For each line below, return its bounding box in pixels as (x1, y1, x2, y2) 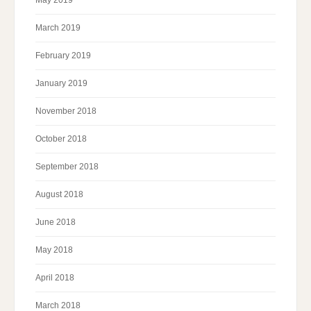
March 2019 (35, 23, 81, 33)
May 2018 (35, 245, 73, 255)
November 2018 (35, 106, 96, 117)
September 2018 (35, 162, 99, 172)
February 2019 (35, 51, 91, 61)
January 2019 (35, 78, 87, 89)
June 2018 (35, 217, 76, 228)
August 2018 (35, 190, 83, 200)
